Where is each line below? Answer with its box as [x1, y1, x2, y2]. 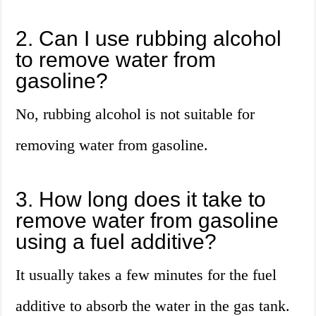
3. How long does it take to [16, 188, 267, 212]
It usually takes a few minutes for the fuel [16, 266, 277, 284]
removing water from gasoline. [16, 136, 209, 154]
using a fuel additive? [16, 230, 217, 254]
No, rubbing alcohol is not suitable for [16, 105, 255, 123]
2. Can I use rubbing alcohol [16, 27, 282, 51]
